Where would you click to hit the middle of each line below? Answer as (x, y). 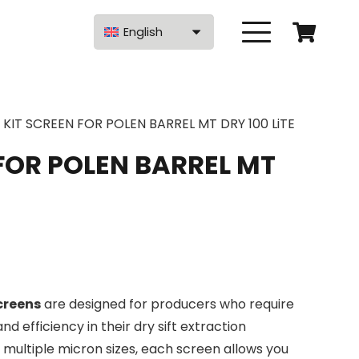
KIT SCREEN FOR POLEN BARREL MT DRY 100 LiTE (149, 124)
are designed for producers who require (167, 304)
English (143, 32)
